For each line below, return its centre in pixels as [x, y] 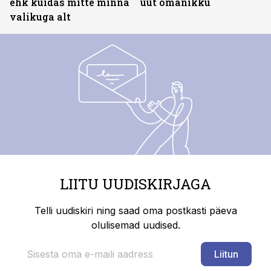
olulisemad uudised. [135, 225]
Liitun [226, 254]
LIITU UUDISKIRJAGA [135, 184]
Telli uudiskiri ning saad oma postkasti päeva [135, 211]
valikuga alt [40, 17]
